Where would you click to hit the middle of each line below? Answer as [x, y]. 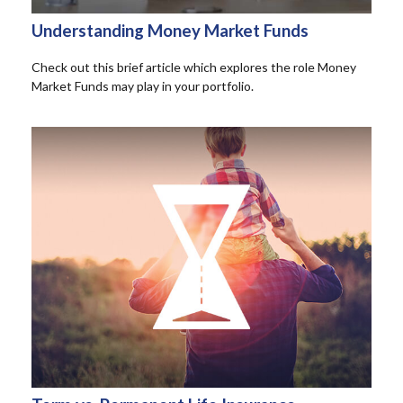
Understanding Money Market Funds [170, 30]
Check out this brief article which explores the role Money [194, 67]
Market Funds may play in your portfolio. [143, 86]
